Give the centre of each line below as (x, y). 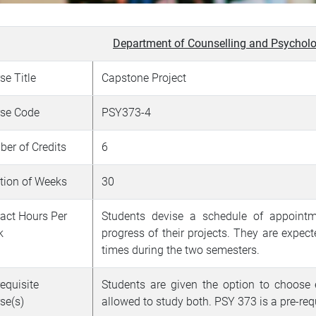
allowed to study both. (157, 301)
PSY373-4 (126, 112)
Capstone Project (145, 78)
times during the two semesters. (181, 250)
